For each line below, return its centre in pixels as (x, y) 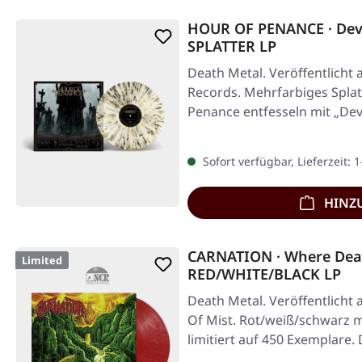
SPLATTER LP (232, 46)
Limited (42, 261)
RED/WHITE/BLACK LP (264, 274)
